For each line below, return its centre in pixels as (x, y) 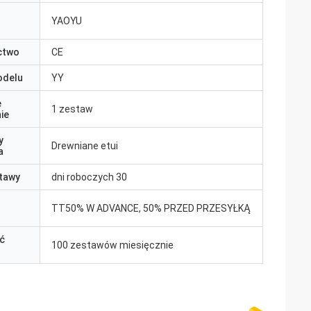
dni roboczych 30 (89, 177)
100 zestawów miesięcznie (112, 245)
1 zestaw (72, 109)
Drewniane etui (85, 146)
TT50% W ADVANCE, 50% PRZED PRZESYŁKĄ (151, 208)
